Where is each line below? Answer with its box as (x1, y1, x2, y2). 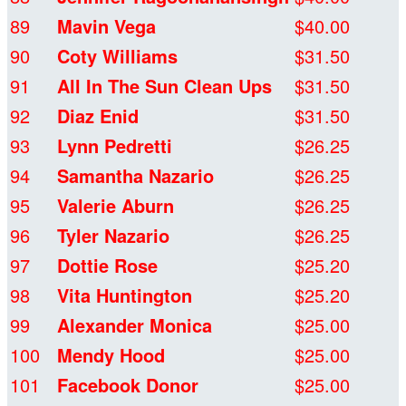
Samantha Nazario (57, 162, 214, 189)
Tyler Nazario (57, 222, 169, 249)
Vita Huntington (57, 282, 192, 309)
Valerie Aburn (57, 192, 174, 219)
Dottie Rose (57, 252, 158, 279)
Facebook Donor (57, 372, 198, 399)
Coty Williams (57, 43, 178, 70)
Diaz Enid (57, 102, 139, 130)
